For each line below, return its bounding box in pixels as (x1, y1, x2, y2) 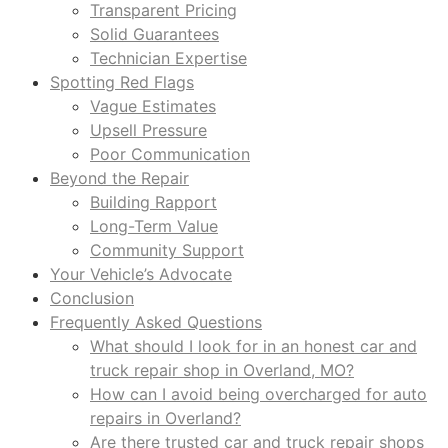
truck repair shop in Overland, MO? (90, 359, 354, 380)
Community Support (90, 239, 244, 260)
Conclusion (50, 287, 134, 308)
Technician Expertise (90, 47, 247, 68)
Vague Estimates (90, 95, 216, 116)
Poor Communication (90, 143, 250, 164)
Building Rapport (90, 191, 217, 212)
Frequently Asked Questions (50, 311, 262, 332)
